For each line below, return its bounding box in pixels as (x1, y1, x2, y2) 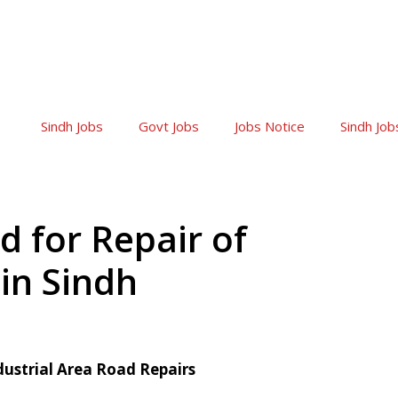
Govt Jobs (139, 117, 199, 135)
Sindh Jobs (41, 117, 103, 135)
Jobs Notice (235, 117, 305, 135)
